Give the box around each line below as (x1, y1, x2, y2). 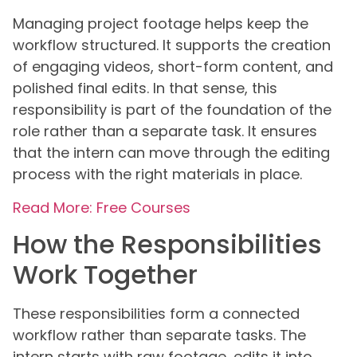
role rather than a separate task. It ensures (13, 121, 317, 142)
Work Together (13, 256, 198, 292)
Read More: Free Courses (13, 197, 190, 218)
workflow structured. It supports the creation (13, 35, 331, 56)
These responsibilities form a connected (13, 303, 300, 324)
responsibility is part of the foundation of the (13, 100, 331, 120)
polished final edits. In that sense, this (13, 78, 277, 99)
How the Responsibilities (13, 226, 322, 262)
